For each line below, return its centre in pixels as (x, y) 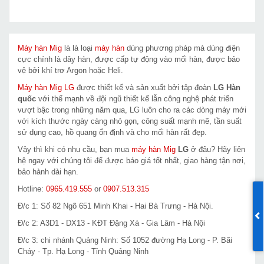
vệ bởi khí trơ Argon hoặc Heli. (70, 71)
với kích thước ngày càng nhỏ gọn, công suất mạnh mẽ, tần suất (130, 121)
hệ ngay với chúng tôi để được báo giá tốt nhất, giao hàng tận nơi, (132, 161)
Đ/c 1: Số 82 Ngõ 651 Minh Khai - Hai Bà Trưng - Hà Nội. (115, 206)
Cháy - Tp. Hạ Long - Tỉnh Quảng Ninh (83, 252)
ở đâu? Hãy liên (217, 150)
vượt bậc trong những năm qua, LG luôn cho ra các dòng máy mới (132, 110)
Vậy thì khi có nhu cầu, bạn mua (75, 150)
